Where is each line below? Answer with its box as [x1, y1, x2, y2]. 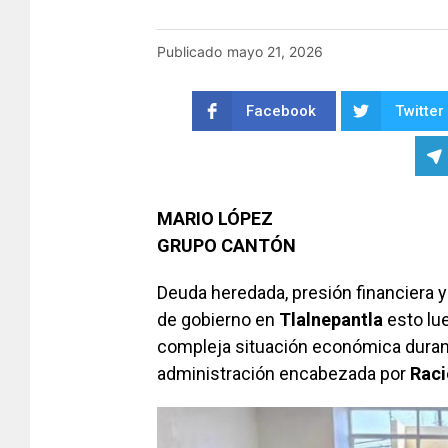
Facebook [245, 102, 316, 121]
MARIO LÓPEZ [157, 207, 273, 229]
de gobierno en [157, 308, 279, 330]
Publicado [157, 42, 222, 60]
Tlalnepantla [279, 308, 383, 330]
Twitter [394, 102, 444, 121]
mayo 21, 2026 [227, 42, 323, 60]
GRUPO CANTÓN [157, 234, 296, 256]
